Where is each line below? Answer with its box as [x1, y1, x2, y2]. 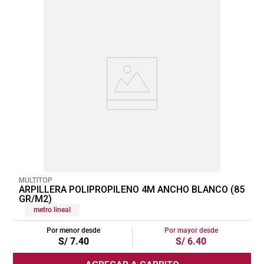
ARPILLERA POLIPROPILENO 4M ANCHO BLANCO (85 [19, 183, 245, 195]
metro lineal [34, 205, 71, 214]
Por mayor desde [164, 226, 218, 235]
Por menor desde [47, 226, 100, 235]
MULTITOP [19, 176, 52, 184]
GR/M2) [19, 193, 52, 204]
